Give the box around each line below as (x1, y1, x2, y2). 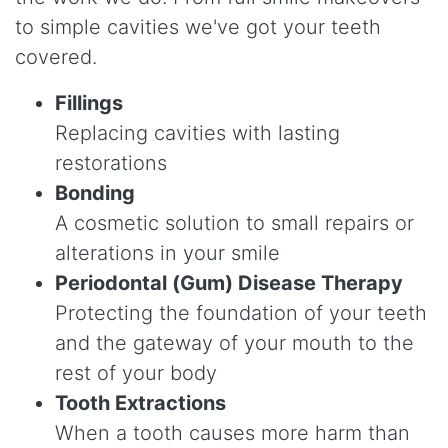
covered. (15, 45, 97, 70)
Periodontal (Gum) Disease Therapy (55, 271, 403, 296)
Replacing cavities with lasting (55, 121, 340, 146)
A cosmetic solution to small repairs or (55, 211, 414, 236)
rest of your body (55, 361, 217, 386)
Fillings (55, 91, 123, 116)
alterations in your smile (55, 241, 280, 266)
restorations (55, 151, 167, 176)
